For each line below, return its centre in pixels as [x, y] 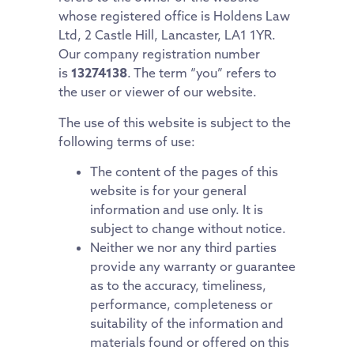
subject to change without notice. [188, 228]
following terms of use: [127, 141]
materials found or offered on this [190, 342]
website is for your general [168, 190]
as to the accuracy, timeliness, [178, 285]
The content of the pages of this [184, 171]
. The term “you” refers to [202, 73]
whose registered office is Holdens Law [174, 16]
